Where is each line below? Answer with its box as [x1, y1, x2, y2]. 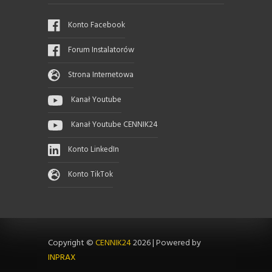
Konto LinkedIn [68, 143, 119, 157]
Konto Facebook [68, 19, 125, 32]
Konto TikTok [68, 168, 113, 182]
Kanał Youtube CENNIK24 [71, 118, 158, 132]
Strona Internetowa [68, 69, 134, 82]
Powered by [156, 236, 201, 251]
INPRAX [48, 251, 76, 265]
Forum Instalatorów [68, 44, 134, 57]
